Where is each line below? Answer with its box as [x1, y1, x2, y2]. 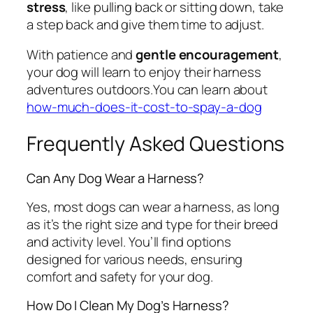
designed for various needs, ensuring [27, 249, 243, 268]
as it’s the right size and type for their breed [27, 214, 279, 233]
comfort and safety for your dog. [27, 267, 213, 286]
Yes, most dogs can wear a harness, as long [27, 197, 279, 216]
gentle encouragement [136, 45, 279, 64]
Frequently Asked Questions [27, 129, 285, 157]
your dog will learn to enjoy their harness [27, 63, 261, 82]
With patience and [27, 45, 136, 64]
